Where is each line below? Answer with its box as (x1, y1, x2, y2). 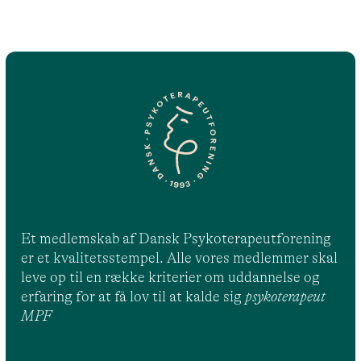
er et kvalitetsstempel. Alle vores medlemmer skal (21, 250, 338, 267)
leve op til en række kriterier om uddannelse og (21, 269, 321, 286)
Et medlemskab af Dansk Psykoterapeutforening (21, 230, 332, 247)
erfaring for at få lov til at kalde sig (21, 288, 246, 305)
